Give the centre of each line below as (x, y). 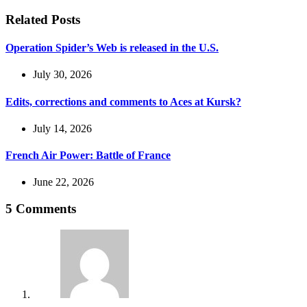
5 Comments (41, 209)
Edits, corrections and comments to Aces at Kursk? (123, 101)
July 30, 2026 (62, 75)
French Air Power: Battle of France (88, 156)
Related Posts (43, 19)
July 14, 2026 (62, 128)
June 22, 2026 (63, 182)
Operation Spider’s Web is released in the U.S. (112, 48)
